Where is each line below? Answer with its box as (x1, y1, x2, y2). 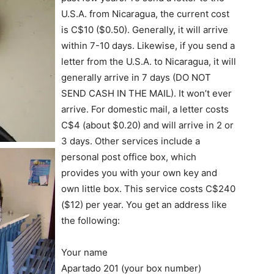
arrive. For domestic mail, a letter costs (61, 103, 229, 115)
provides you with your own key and (61, 167, 217, 179)
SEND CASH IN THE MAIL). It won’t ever (61, 87, 232, 99)
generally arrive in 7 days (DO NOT (61, 72, 211, 83)
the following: (61, 215, 120, 226)
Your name (61, 246, 108, 258)
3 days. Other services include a (61, 135, 200, 147)
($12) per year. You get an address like (61, 199, 227, 210)
